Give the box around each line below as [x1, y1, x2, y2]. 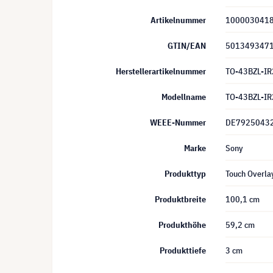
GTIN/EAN [168, 40, 206, 51]
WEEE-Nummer [150, 116, 206, 128]
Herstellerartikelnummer [116, 65, 206, 77]
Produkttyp [165, 168, 206, 179]
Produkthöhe [158, 219, 206, 230]
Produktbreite [155, 193, 206, 205]
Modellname [161, 91, 206, 102]
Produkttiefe [160, 244, 206, 256]
